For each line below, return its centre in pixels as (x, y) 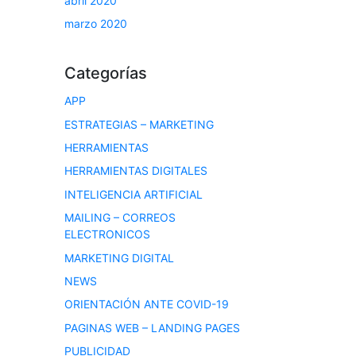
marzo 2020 (96, 24)
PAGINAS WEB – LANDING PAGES (152, 327)
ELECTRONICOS (107, 234)
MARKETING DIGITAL (119, 257)
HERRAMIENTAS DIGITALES (136, 171)
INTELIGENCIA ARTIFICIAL (133, 194)
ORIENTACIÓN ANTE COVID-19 (147, 304)
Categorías (106, 74)
